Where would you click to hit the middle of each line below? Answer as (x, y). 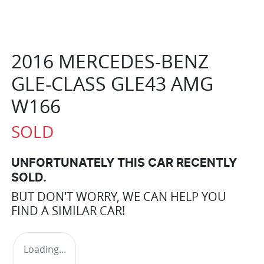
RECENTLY (205, 163)
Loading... (45, 249)
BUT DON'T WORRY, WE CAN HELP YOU (119, 196)
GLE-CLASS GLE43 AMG (112, 83)
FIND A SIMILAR (55, 210)
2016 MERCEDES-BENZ (110, 61)
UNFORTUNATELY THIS (80, 163)
